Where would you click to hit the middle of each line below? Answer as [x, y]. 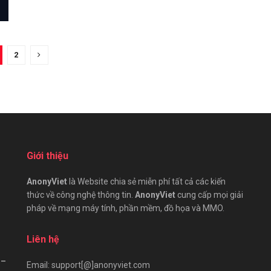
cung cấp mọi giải [209, 194]
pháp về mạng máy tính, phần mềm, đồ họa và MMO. [126, 208]
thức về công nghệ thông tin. [81, 194]
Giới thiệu [47, 155]
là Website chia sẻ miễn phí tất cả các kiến [146, 181]
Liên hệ [43, 239]
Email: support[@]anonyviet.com [88, 265]
